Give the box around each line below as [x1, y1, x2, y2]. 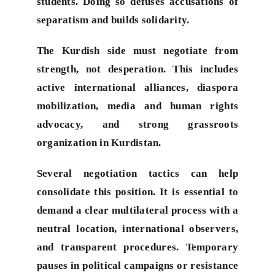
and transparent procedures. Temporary [36, 241, 239, 253]
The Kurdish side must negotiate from [36, 44, 239, 56]
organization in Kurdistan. [36, 136, 161, 149]
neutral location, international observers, [36, 222, 239, 234]
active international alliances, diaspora [36, 81, 239, 93]
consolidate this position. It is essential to [36, 185, 239, 198]
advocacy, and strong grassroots [36, 118, 239, 130]
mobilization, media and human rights [36, 99, 239, 112]
